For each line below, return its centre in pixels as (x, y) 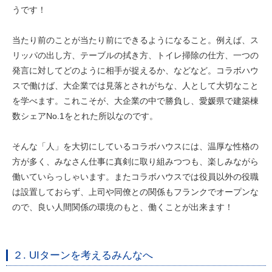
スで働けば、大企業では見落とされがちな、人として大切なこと (135, 85)
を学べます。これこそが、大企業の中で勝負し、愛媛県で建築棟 (135, 100)
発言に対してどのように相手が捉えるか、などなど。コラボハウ (135, 70)
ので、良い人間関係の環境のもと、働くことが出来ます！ (123, 207)
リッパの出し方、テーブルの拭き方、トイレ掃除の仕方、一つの (135, 55)
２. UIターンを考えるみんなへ (83, 255)
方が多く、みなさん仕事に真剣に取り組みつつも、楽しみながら (135, 161)
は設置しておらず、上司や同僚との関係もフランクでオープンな (135, 192)
